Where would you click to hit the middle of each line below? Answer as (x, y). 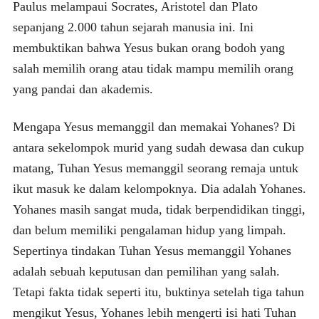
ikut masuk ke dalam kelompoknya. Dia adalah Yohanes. (159, 188)
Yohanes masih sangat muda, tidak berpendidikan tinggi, (159, 209)
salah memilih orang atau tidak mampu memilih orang (153, 68)
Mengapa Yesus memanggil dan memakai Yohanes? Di (154, 126)
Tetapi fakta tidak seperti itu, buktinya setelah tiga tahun (158, 292)
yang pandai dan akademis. (83, 89)
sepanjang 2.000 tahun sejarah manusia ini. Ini (133, 27)
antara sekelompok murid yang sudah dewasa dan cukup (158, 147)
